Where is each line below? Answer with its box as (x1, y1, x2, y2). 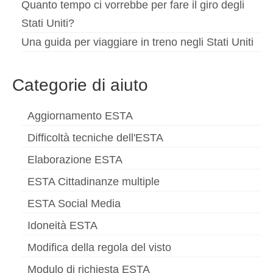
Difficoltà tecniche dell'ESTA (27, 132, 163, 144)
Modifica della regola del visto (27, 241, 171, 254)
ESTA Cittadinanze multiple (27, 175, 160, 188)
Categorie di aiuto (12, 76, 148, 95)
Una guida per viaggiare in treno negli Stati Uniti (21, 36, 253, 49)
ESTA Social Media (27, 197, 121, 210)
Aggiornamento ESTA (27, 110, 133, 122)
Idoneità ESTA (27, 219, 97, 232)
